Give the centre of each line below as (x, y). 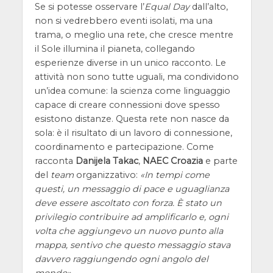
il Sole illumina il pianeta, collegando (115, 49)
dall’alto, (208, 7)
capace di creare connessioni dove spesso (127, 105)
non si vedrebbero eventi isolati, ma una (123, 21)
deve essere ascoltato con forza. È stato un (128, 203)
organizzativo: (107, 175)
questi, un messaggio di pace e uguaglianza (132, 189)
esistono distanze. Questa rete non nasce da (132, 119)
